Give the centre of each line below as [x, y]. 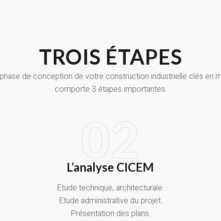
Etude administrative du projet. [110, 201]
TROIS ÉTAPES [110, 57]
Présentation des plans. [110, 214]
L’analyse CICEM [110, 167]
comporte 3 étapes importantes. [110, 89]
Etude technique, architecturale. [110, 188]
